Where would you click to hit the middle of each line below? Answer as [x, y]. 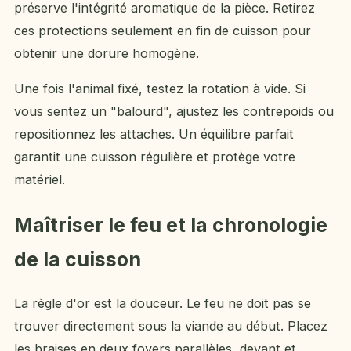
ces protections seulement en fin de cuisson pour [163, 30]
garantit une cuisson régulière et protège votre [155, 157]
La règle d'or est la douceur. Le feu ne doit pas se [163, 303]
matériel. [40, 180]
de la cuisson [78, 259]
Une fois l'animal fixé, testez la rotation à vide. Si [160, 89]
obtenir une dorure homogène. [107, 53]
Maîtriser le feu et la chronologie [171, 224]
